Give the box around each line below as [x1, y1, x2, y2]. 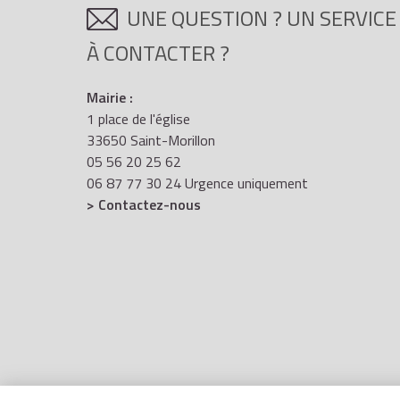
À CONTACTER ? [87, 36, 229, 69]
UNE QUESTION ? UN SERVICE [127, 2, 396, 35]
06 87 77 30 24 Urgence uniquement [87, 171, 308, 194]
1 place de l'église [87, 107, 190, 129]
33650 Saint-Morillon [87, 129, 215, 151]
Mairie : [87, 86, 133, 108]
